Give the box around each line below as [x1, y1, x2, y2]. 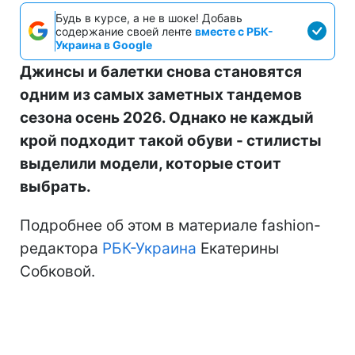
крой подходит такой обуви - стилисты [20, 131, 322, 150]
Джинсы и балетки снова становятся [20, 62, 302, 81]
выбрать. [20, 177, 91, 196]
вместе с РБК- [195, 24, 273, 38]
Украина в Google [55, 37, 152, 52]
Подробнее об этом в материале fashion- [20, 216, 321, 235]
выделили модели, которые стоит [20, 154, 281, 173]
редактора [20, 239, 102, 258]
